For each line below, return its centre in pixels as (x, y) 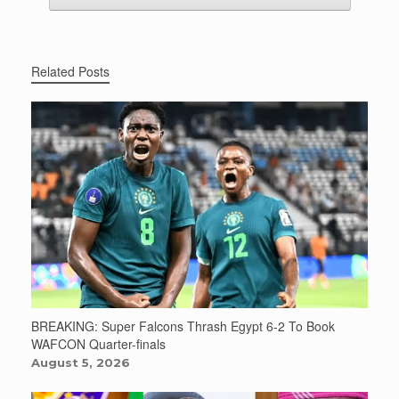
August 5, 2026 (81, 363)
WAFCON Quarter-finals (98, 344)
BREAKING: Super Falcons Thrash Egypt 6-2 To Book (183, 326)
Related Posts (70, 72)
